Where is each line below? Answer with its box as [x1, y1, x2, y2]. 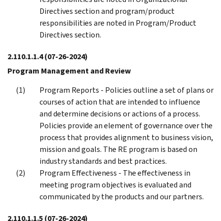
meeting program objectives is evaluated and [39, 179, 191, 190]
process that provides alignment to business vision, [39, 132, 213, 143]
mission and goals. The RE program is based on [39, 144, 197, 154]
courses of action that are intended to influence [39, 96, 200, 107]
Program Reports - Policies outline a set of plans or [39, 84, 214, 95]
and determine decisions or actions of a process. [39, 108, 200, 119]
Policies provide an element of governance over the [39, 120, 213, 131]
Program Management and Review [7, 65, 131, 76]
